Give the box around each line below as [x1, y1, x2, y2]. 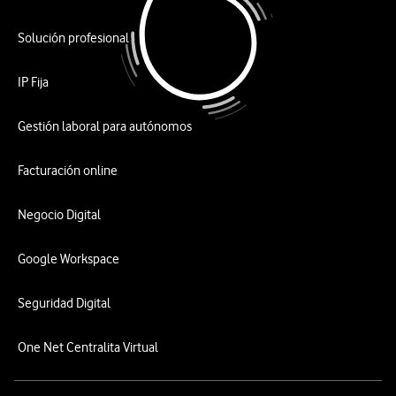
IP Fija [18, 74, 49, 90]
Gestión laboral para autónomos [18, 118, 192, 134]
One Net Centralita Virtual [18, 339, 158, 355]
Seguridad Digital [18, 295, 110, 311]
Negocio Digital [18, 207, 101, 223]
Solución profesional [18, 30, 129, 46]
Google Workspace [18, 251, 119, 267]
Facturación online [18, 163, 118, 179]
